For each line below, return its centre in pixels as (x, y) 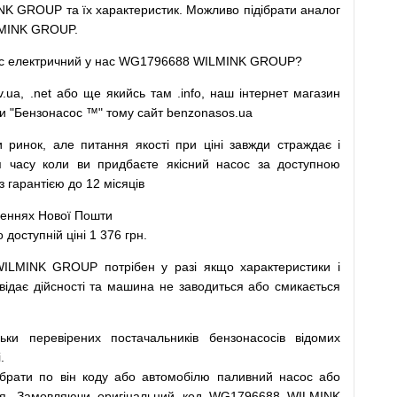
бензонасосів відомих (274, 338)
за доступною (299, 164)
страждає (304, 144)
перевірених (65, 338)
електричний (45, 61)
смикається (308, 286)
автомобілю (176, 377)
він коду (84, 377)
